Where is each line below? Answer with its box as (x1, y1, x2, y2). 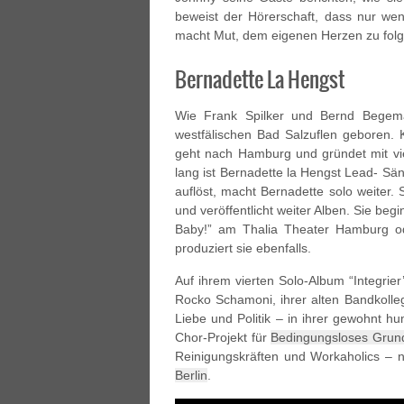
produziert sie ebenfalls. (175, 241, 311, 255)
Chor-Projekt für (175, 330, 271, 344)
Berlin (175, 368, 207, 382)
